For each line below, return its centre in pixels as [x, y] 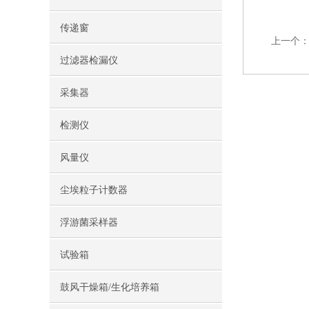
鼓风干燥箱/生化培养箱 [110, 287]
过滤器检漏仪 [89, 60]
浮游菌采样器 [89, 222]
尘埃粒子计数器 [94, 190]
